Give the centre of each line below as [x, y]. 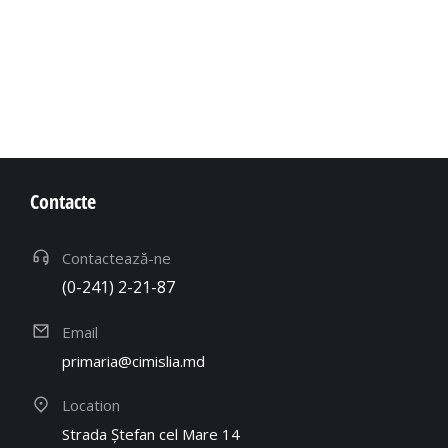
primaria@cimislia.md [133, 361]
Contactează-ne [116, 258]
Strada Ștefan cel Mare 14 [151, 434]
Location [91, 405]
